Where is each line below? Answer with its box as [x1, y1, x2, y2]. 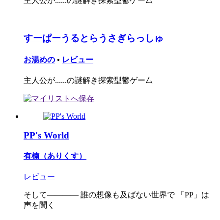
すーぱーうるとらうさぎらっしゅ [24, 32, 164, 43]
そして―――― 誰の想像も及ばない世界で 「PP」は [24, 191, 209, 199]
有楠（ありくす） [24, 152, 86, 161]
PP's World [24, 130, 69, 140]
